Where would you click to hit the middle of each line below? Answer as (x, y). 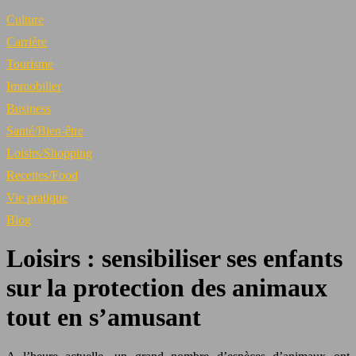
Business (29, 108)
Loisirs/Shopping (49, 153)
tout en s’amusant (104, 317)
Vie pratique (37, 197)
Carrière (27, 42)
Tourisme (30, 64)
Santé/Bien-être (45, 131)
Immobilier (34, 86)
